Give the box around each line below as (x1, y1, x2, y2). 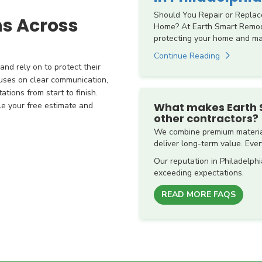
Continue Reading (154, 50, 220, 61)
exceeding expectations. (154, 167, 244, 178)
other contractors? (154, 111, 258, 126)
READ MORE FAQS (161, 188, 236, 200)
